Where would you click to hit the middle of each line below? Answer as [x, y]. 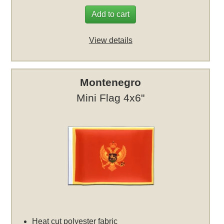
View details [110, 40]
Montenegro [111, 82]
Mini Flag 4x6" [111, 98]
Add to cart [111, 14]
